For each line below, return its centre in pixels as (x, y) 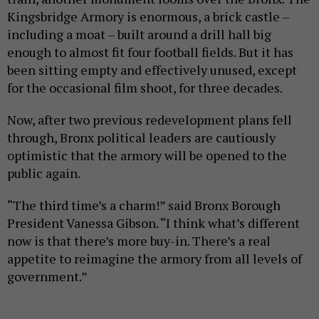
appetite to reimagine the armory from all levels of (155, 258)
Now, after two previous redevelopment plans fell (150, 119)
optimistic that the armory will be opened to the (147, 155)
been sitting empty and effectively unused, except (152, 69)
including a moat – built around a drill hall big (139, 34)
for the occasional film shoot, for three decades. (145, 87)
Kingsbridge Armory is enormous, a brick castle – (148, 16)
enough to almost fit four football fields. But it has (150, 52)
